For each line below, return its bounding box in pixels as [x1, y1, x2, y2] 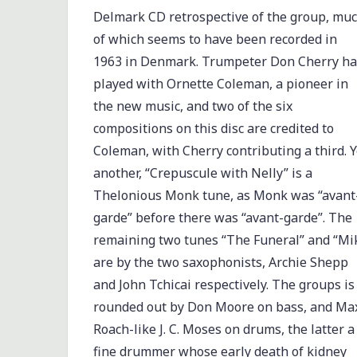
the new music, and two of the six [92, 97, 292, 116]
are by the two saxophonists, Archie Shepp [92, 253, 348, 272]
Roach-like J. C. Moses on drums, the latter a [92, 320, 355, 339]
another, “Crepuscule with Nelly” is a [92, 164, 312, 182]
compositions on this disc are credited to [92, 120, 334, 138]
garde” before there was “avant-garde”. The [92, 209, 352, 227]
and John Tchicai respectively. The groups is [92, 276, 355, 294]
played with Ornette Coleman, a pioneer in [92, 75, 348, 93]
